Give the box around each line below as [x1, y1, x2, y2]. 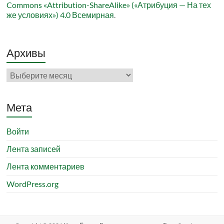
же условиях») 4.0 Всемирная [6, 10, 114, 20]
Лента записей [6, 144, 61, 154]
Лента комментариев [6, 161, 85, 171]
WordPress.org [6, 179, 59, 189]
